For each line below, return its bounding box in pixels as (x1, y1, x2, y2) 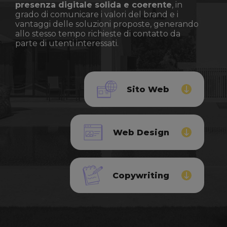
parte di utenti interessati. (15, 39, 119, 48)
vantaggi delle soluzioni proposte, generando (15, 19, 199, 29)
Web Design (113, 127, 169, 137)
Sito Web (127, 84, 169, 94)
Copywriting (112, 170, 169, 180)
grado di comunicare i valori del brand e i (15, 10, 178, 19)
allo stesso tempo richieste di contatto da (15, 29, 180, 39)
